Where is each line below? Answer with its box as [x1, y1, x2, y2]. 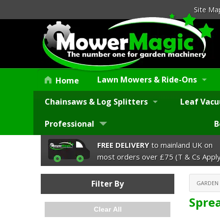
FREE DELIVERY [97, 139, 149, 150]
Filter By [91, 178, 124, 190]
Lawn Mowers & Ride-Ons [97, 74, 197, 85]
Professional [45, 118, 94, 130]
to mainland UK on [149, 139, 213, 150]
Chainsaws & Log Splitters [45, 96, 148, 108]
